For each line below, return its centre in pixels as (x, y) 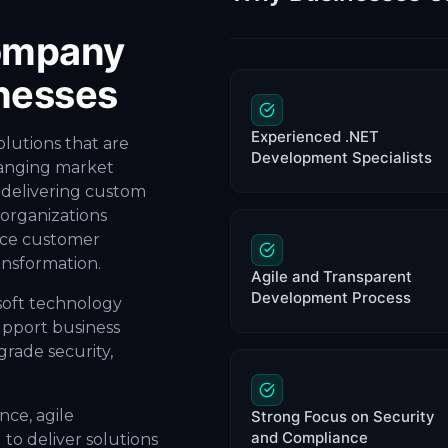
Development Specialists (342, 157)
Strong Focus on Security (343, 416)
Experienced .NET (315, 136)
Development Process (331, 297)
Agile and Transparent (332, 276)
